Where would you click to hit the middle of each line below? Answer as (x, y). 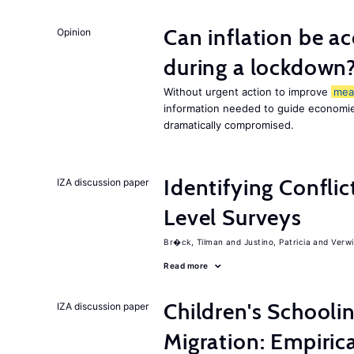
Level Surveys (233, 217)
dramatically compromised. (229, 125)
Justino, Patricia (277, 242)
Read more (186, 265)
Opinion (74, 32)
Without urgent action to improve (247, 92)
